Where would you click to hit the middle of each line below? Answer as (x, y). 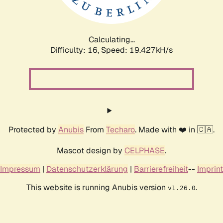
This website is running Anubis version (97, 187)
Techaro (120, 129)
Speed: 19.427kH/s (137, 50)
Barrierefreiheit (161, 169)
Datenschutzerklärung (87, 169)
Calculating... (111, 39)
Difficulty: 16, (76, 50)
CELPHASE (145, 150)
